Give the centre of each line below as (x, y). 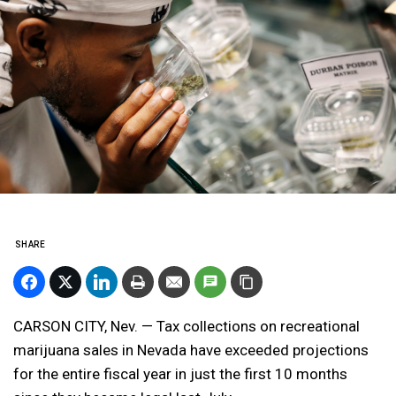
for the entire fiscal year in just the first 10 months (180, 373)
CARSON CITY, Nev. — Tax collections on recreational (187, 326)
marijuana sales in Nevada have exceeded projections (191, 350)
